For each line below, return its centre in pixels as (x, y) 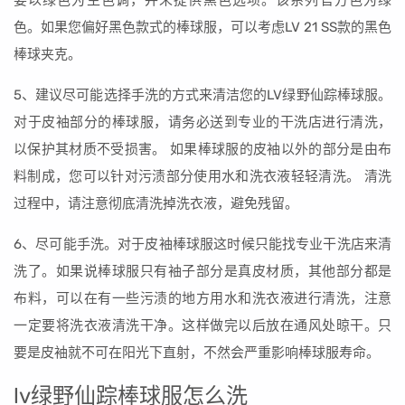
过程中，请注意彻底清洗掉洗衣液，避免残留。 (156, 203)
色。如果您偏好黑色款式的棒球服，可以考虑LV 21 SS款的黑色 (202, 27)
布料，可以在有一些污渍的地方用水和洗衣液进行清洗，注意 (202, 298)
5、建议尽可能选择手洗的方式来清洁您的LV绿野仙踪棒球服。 (202, 95)
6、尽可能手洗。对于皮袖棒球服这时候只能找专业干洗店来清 (202, 244)
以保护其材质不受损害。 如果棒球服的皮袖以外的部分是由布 (202, 149)
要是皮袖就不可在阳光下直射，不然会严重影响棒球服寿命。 (197, 353)
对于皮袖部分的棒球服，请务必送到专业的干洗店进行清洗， (202, 122)
